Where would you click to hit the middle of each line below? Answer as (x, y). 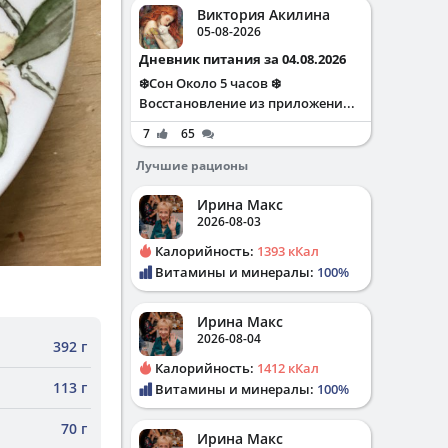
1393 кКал (288, 251)
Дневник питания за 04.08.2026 (247, 59)
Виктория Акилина (263, 14)
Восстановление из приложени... (247, 103)
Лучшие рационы (192, 165)
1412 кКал (288, 368)
